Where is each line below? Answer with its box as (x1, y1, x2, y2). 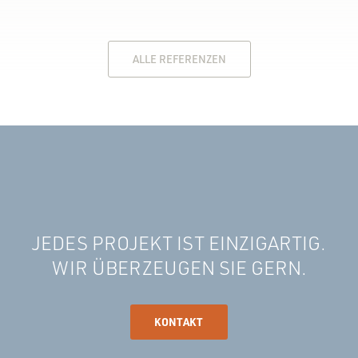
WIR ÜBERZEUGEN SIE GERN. (51, 256, 307, 280)
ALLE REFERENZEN (132, 52, 226, 66)
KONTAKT (154, 315, 204, 328)
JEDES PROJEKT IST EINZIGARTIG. (32, 231, 326, 255)
